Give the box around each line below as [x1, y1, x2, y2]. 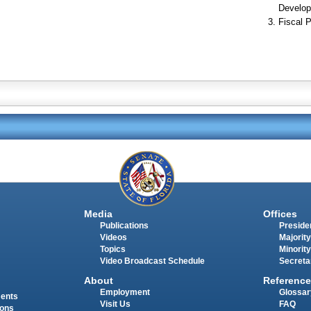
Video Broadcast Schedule [99, 256, 205, 265]
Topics [99, 244, 126, 253]
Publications [99, 221, 149, 230]
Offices [262, 208, 297, 219]
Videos [99, 233, 127, 242]
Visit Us [99, 299, 131, 308]
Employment [99, 287, 150, 296]
